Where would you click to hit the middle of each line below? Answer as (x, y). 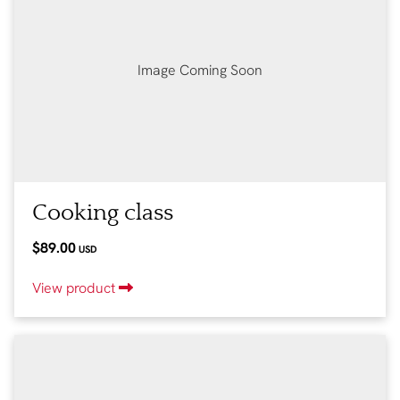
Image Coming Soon (200, 70)
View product (75, 287)
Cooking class (103, 212)
